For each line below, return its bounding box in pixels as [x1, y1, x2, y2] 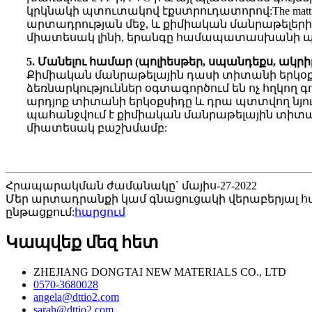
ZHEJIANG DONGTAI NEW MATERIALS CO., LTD [33, 266, 286, 279]
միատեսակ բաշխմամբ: [26, 122, 167, 134]
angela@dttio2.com [33, 291, 119, 304]
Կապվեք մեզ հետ [6, 233, 158, 252]
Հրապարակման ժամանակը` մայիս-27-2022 [6, 180, 257, 192]
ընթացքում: [6, 206, 75, 219]
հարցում [75, 206, 125, 219]
